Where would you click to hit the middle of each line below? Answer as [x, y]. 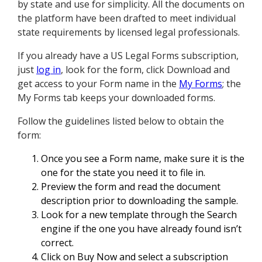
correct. [57, 243]
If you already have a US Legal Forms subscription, [128, 56]
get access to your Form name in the [98, 84]
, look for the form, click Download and [145, 70]
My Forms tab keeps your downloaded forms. [116, 98]
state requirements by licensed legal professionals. [129, 32]
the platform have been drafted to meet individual [127, 18]
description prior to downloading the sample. [139, 201]
